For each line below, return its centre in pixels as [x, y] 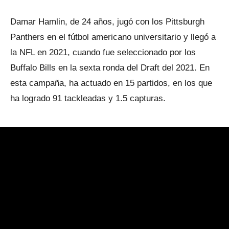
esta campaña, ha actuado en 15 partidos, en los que [111, 83]
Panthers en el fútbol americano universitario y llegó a [113, 37]
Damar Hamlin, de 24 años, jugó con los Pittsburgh [107, 21]
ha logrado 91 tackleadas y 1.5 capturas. [88, 98]
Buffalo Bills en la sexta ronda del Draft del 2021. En [110, 67]
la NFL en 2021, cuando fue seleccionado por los [103, 52]
